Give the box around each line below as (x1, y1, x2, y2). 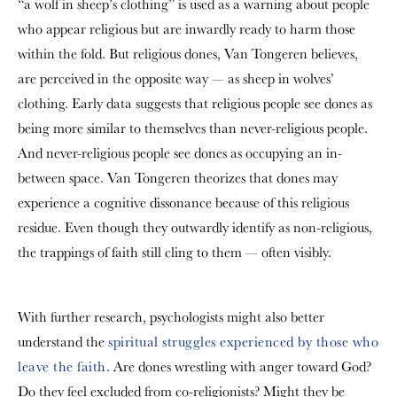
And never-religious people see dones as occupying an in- (18, 143, 342, 162)
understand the (18, 331, 108, 351)
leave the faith (18, 356, 106, 376)
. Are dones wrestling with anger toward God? (105, 356, 371, 376)
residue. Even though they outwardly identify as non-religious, (18, 217, 372, 237)
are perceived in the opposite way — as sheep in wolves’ (18, 68, 334, 88)
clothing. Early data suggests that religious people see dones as (18, 93, 372, 113)
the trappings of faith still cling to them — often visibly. (18, 242, 331, 261)
